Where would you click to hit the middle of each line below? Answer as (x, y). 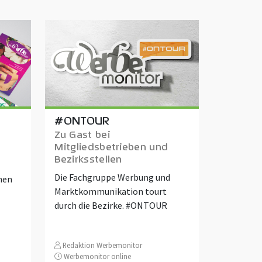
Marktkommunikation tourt (111, 191)
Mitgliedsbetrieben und (111, 146)
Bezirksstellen (88, 159)
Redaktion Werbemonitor (102, 245)
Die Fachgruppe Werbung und (113, 177)
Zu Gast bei (82, 134)
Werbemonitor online (97, 256)
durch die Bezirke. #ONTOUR (111, 205)
